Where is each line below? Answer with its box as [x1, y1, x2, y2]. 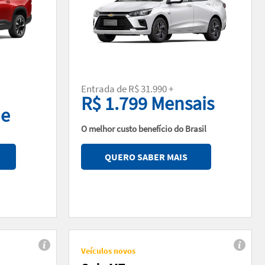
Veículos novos [81, 245, 135, 256]
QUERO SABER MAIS [105, 150, 188, 163]
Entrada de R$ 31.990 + [81, 82, 173, 95]
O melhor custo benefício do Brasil [81, 122, 208, 134]
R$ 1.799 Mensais [81, 91, 214, 115]
